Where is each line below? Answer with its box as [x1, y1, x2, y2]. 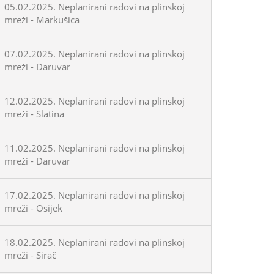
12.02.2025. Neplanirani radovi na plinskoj [4, 95, 185, 107]
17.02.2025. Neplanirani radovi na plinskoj [4, 189, 185, 201]
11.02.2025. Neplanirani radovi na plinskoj [4, 142, 185, 154]
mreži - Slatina [4, 108, 64, 120]
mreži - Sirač [4, 249, 56, 261]
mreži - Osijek [4, 202, 62, 214]
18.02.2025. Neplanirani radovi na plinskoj [4, 236, 185, 248]
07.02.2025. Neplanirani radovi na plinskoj [4, 48, 185, 60]
